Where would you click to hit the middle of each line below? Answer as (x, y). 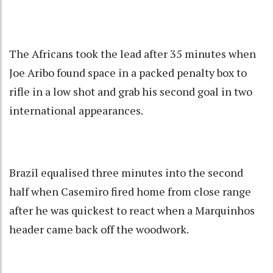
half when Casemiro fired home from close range (130, 192)
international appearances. (76, 111)
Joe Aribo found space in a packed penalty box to (128, 73)
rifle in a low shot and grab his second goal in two (131, 92)
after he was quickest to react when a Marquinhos (132, 211)
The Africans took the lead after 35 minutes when (133, 54)
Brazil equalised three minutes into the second (126, 173)
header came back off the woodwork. (99, 229)
